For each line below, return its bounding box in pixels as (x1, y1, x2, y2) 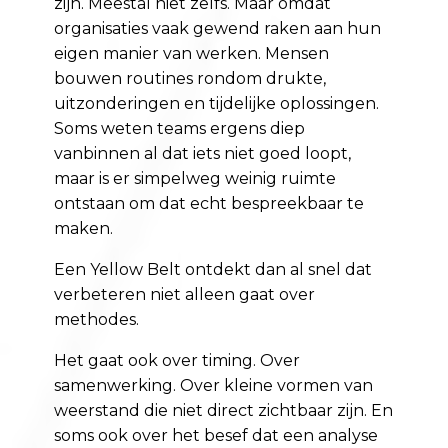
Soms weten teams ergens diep (54, 119, 306, 139)
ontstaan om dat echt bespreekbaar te (54, 194, 365, 214)
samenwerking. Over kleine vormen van (54, 376, 374, 396)
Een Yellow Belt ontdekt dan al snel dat (54, 260, 373, 280)
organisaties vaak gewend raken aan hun (54, 19, 382, 39)
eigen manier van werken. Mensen (54, 44, 330, 64)
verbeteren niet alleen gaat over (54, 285, 316, 305)
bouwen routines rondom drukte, (54, 69, 327, 89)
